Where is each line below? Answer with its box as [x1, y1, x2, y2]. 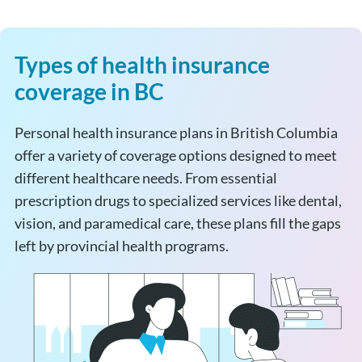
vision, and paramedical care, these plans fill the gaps [14, 213, 341, 232]
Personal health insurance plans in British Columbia [14, 123, 338, 141]
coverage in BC [14, 77, 164, 105]
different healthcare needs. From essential [14, 168, 277, 187]
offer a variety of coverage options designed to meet [14, 145, 337, 164]
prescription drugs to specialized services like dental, [14, 191, 342, 209]
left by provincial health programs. [14, 236, 231, 255]
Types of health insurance [14, 50, 270, 78]
